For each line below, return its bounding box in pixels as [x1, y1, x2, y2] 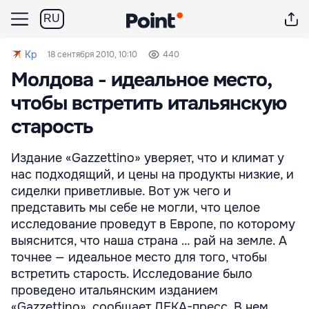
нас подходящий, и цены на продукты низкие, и [11, 167, 294, 182]
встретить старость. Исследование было [11, 266, 252, 281]
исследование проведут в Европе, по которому [11, 217, 295, 232]
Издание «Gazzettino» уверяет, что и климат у [11, 150, 284, 166]
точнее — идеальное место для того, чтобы [11, 250, 267, 265]
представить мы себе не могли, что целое [11, 200, 260, 215]
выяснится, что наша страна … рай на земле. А [11, 233, 287, 248]
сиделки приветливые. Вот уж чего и [11, 183, 231, 199]
